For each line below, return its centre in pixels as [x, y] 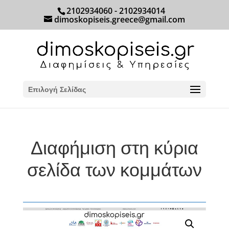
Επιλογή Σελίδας [57, 89]
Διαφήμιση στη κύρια [114, 147]
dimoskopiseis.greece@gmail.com [119, 19]
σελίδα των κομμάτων [114, 169]
